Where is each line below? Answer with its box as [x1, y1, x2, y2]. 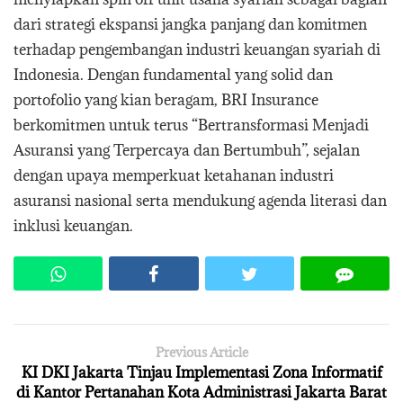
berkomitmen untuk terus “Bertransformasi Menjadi [13, 114, 369, 135]
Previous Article [155, 343, 248, 361]
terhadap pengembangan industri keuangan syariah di [13, 39, 381, 59]
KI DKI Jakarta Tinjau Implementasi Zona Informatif [21, 362, 382, 382]
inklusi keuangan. [13, 215, 133, 236]
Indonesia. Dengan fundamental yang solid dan [13, 64, 333, 85]
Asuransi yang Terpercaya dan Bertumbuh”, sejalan [13, 139, 360, 160]
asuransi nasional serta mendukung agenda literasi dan [13, 190, 387, 210]
